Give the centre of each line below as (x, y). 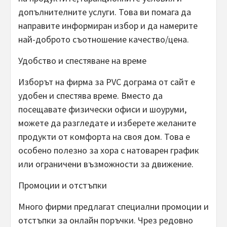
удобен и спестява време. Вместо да (90, 95)
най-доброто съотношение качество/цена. (104, 39)
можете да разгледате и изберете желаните (107, 123)
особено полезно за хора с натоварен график (109, 150)
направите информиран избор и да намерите (108, 25)
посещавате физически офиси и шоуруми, (102, 109)
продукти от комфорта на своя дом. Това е (104, 136)
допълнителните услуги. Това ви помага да (105, 12)
